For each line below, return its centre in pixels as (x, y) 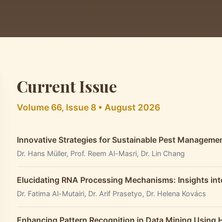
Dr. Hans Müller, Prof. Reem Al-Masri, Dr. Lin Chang (101, 153)
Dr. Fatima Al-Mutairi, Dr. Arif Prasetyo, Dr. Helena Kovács (111, 194)
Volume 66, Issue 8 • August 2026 (88, 107)
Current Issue (67, 86)
